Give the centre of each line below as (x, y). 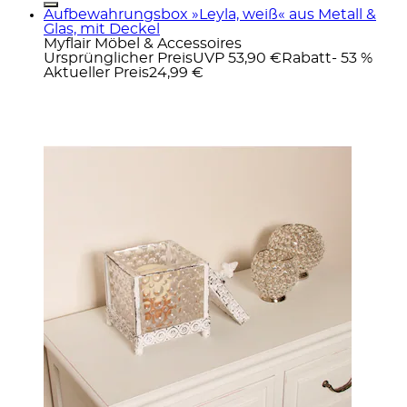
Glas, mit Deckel (102, 29)
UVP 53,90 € (237, 58)
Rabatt (307, 58)
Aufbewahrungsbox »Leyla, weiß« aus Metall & (210, 14)
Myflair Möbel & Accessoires (143, 43)
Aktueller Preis (96, 72)
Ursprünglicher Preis (118, 58)
